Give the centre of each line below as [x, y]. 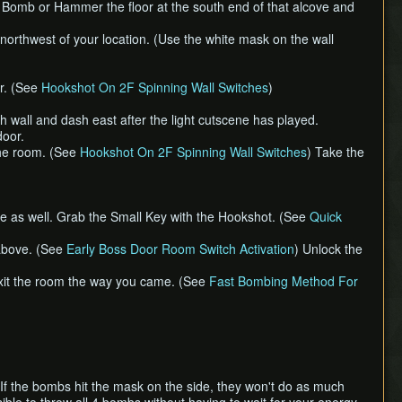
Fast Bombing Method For [284, 281]
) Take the [336, 152]
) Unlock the [328, 249]
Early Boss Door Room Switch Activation [180, 249]
